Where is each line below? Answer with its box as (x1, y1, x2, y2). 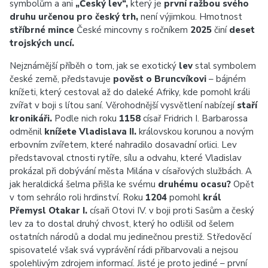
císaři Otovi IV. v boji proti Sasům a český (87, 205, 254, 217)
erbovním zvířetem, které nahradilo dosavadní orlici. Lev (10, 139, 237, 151)
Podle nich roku (52, 112, 119, 124)
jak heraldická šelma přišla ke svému (10, 178, 158, 190)
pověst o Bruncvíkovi (113, 73, 206, 85)
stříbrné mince (10, 24, 74, 36)
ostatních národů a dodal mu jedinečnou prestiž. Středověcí (10, 231, 251, 243)
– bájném (206, 73, 246, 85)
